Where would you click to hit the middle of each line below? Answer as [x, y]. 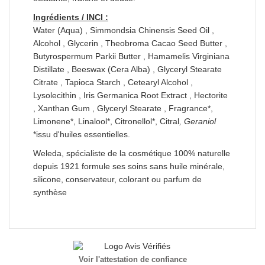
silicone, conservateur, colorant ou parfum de [117, 179]
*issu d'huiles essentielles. [82, 134]
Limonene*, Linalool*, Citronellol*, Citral [106, 121]
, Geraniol [198, 121]
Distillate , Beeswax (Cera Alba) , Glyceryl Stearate [127, 69]
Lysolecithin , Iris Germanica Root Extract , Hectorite [130, 95]
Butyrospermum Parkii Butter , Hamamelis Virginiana [131, 56]
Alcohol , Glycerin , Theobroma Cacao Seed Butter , [130, 43]
